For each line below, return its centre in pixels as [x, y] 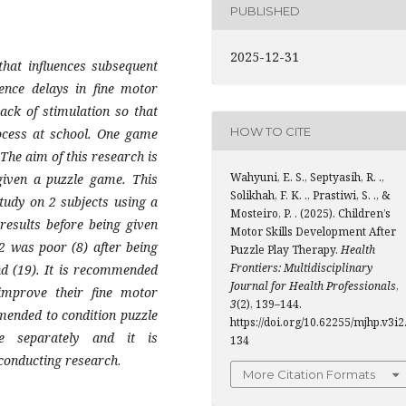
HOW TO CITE [271, 131]
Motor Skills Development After [313, 232]
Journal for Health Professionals [313, 286]
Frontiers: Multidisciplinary [301, 268]
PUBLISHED [265, 10]
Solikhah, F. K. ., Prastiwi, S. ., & [310, 196]
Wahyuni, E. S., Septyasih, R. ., [307, 178]
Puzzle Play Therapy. [285, 250]
